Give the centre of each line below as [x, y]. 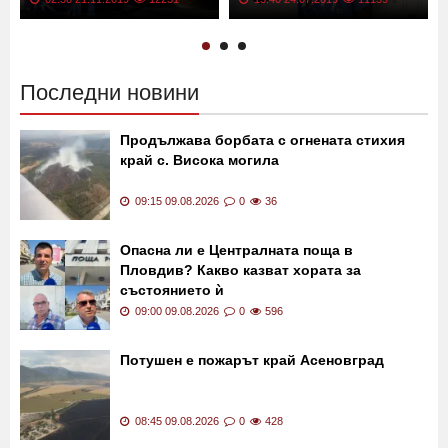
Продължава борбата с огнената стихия [262, 139]
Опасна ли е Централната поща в [236, 249]
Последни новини [109, 92]
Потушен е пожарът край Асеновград [252, 359]
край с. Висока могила [199, 159]
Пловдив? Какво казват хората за [240, 269]
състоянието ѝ [172, 289]
